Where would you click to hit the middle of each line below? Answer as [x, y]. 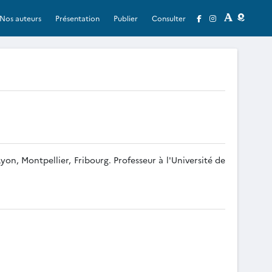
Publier [126, 18]
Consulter [169, 18]
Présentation [78, 18]
